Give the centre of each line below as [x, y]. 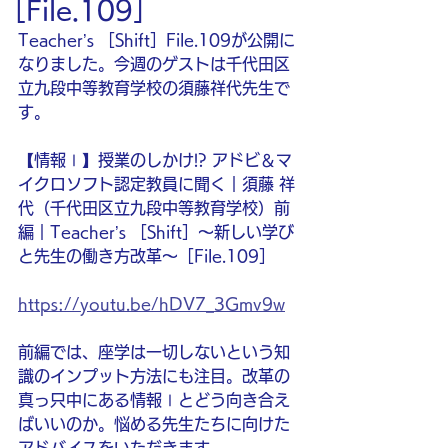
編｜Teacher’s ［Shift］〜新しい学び [156, 232]
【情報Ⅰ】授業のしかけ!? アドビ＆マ [155, 160]
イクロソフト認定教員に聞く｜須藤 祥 [156, 184]
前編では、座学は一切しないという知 [154, 352]
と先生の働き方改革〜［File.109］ [149, 256]
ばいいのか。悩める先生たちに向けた [154, 424]
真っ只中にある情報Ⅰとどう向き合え [154, 400]
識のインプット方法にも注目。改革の [154, 376]
